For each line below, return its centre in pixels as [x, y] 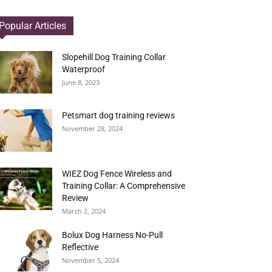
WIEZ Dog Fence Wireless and [117, 174]
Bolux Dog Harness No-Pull [112, 235]
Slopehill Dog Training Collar [114, 57]
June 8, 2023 [81, 82]
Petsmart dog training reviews [118, 115]
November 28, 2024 [92, 128]
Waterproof [83, 69]
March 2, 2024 [84, 211]
